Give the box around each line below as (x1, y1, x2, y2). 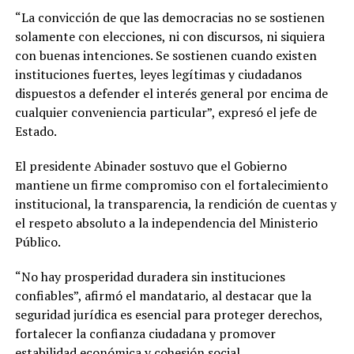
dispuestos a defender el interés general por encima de (14, 85, 328, 103)
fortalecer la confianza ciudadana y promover (14, 325, 276, 343)
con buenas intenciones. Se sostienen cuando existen (14, 47, 317, 65)
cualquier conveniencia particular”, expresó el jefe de (14, 104, 317, 122)
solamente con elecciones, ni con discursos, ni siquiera (14, 28, 325, 46)
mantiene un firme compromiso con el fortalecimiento (14, 176, 328, 194)
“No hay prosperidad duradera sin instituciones (14, 268, 285, 286)
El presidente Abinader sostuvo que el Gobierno (14, 157, 287, 175)
